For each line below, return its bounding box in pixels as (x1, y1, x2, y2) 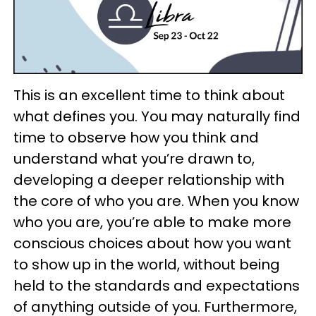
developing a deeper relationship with (13, 169, 284, 190)
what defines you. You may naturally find (13, 106, 300, 126)
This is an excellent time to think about (13, 85, 285, 105)
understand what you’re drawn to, (13, 148, 255, 169)
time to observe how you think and (13, 127, 259, 147)
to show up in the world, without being (13, 254, 280, 274)
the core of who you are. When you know (13, 190, 299, 211)
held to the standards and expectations (13, 275, 300, 296)
